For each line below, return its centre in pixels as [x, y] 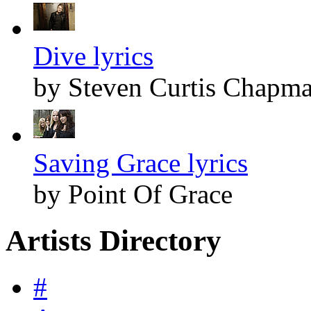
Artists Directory [114, 240]
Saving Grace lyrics [141, 162]
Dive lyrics [93, 56]
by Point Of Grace [133, 194]
